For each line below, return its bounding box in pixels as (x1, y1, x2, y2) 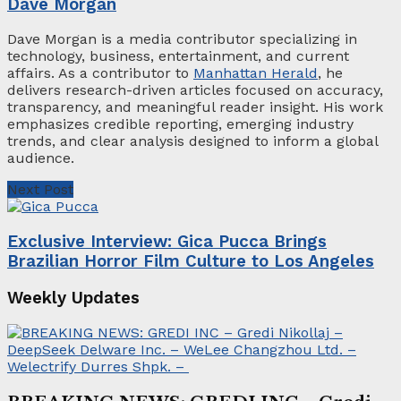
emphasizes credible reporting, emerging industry (7, 115, 354, 133)
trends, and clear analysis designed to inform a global (7, 132, 378, 150)
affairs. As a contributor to (7, 64, 193, 82)
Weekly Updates (7, 287, 140, 308)
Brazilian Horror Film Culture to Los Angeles (7, 252, 374, 272)
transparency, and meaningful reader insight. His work (7, 98, 383, 116)
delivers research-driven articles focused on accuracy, (7, 81, 383, 99)
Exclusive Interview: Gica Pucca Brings (7, 232, 327, 252)
